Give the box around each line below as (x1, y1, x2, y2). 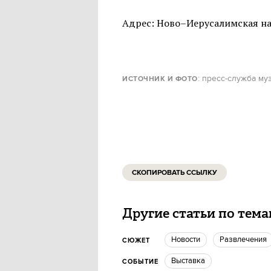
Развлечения (224, 235, 267, 244)
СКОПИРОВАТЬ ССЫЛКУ (132, 168, 217, 177)
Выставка (176, 256, 205, 266)
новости (177, 235, 200, 244)
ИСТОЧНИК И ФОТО (122, 74, 198, 83)
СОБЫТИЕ (122, 258, 158, 266)
